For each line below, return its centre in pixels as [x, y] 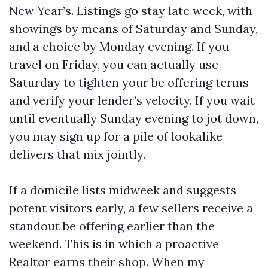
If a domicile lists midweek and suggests [123, 190]
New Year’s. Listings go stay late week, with [131, 10]
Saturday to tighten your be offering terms [129, 82]
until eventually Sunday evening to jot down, [134, 118]
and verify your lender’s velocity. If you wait [132, 100]
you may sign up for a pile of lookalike [116, 136]
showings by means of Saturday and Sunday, [133, 28]
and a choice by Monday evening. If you [119, 46]
